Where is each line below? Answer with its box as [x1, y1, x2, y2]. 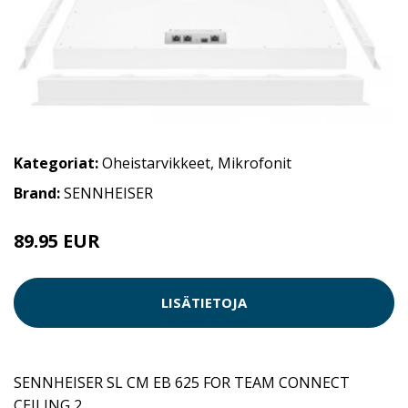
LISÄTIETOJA [161, 293, 247, 312]
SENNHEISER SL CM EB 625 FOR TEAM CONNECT [14, 372, 350, 393]
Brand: [14, 182, 64, 203]
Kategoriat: [14, 152, 98, 173]
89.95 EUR [14, 228, 100, 253]
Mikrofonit [218, 152, 291, 173]
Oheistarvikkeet [102, 152, 210, 173]
